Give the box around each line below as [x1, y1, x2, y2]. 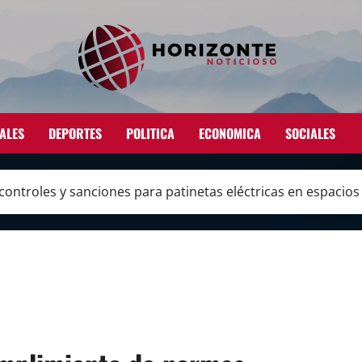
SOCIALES [285, 123, 335, 143]
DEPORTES [48, 123, 102, 143]
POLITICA [126, 123, 175, 143]
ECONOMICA [199, 123, 261, 143]
